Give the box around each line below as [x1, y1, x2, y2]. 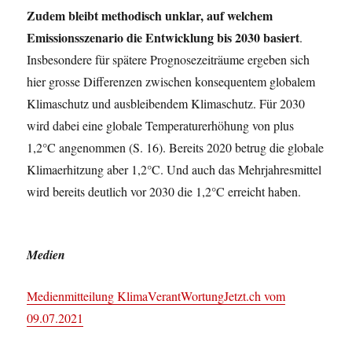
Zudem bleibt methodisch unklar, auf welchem [27, 6, 273, 24]
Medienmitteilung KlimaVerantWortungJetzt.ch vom [27, 288, 286, 304]
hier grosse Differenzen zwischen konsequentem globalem [27, 73, 316, 90]
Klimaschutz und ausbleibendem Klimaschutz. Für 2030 [27, 95, 306, 112]
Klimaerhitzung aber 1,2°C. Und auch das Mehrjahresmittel [27, 161, 322, 178]
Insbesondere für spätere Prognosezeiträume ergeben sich [27, 51, 310, 68]
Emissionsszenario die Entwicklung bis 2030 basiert [27, 28, 300, 46]
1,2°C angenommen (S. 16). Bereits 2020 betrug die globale [27, 139, 324, 156]
